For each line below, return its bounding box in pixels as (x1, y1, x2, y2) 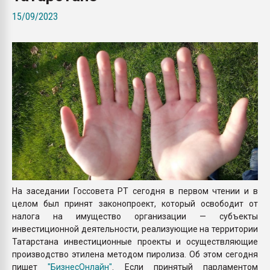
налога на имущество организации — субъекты (12, 212, 258, 222)
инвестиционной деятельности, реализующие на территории (12, 224, 258, 234)
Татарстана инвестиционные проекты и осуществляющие (12, 237, 258, 247)
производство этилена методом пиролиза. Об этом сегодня (12, 250, 258, 260)
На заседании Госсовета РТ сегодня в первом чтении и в (12, 186, 258, 196)
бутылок (183, 16, 215, 25)
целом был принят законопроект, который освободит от (12, 199, 258, 209)
